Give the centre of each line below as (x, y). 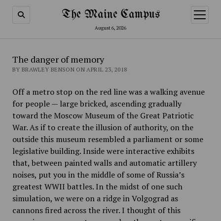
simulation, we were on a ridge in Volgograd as (95, 198)
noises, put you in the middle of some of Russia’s (98, 175)
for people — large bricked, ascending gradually (97, 104)
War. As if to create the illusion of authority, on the (103, 127)
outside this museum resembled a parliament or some (108, 139)
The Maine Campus (110, 15)
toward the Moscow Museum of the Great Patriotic (103, 115)
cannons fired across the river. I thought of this (96, 210)
